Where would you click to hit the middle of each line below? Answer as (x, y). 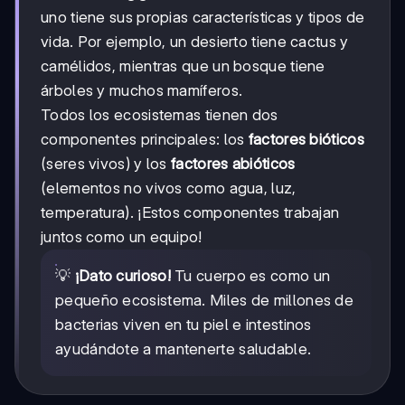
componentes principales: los (145, 140)
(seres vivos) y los (106, 164)
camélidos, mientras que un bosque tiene (183, 66)
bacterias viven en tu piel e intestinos (184, 325)
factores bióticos (306, 140)
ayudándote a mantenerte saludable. (184, 349)
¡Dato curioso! (122, 276)
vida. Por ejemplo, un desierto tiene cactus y (195, 42)
